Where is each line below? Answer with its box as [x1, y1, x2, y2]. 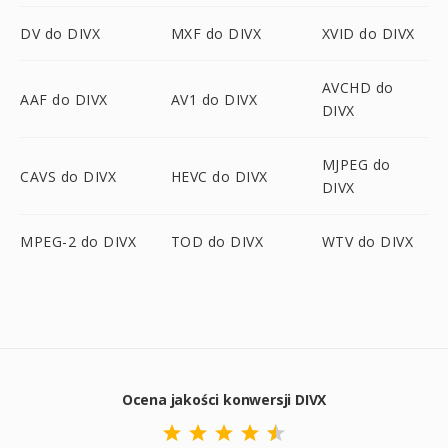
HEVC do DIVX [170, 166, 268, 186]
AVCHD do [321, 78, 394, 97]
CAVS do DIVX [20, 166, 116, 186]
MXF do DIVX [170, 24, 262, 43]
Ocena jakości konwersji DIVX [121, 390, 327, 409]
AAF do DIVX [20, 89, 108, 109]
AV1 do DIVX [170, 89, 258, 109]
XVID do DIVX [321, 24, 415, 43]
